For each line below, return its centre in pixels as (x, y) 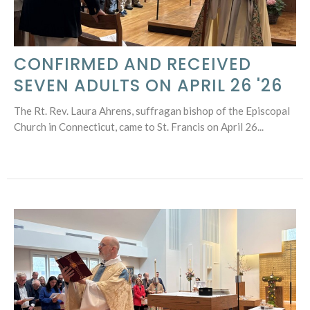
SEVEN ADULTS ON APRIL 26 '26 (148, 85)
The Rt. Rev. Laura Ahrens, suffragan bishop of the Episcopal (152, 110)
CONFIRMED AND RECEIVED (133, 64)
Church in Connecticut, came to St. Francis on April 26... (139, 126)
